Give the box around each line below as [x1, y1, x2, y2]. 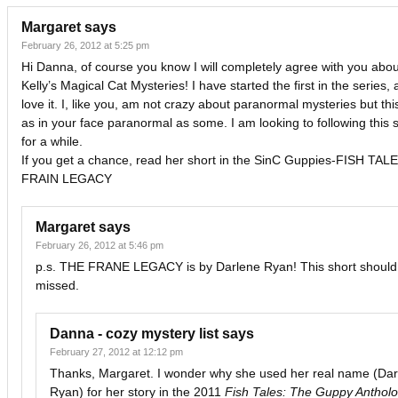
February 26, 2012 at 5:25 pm [20, 40, 149, 51]
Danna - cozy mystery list [49, 326, 219, 341]
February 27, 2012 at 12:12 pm [49, 346, 183, 357]
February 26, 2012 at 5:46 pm [35, 240, 163, 251]
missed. [35, 278, 79, 292]
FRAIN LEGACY [20, 171, 112, 186]
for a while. [20, 134, 83, 148]
